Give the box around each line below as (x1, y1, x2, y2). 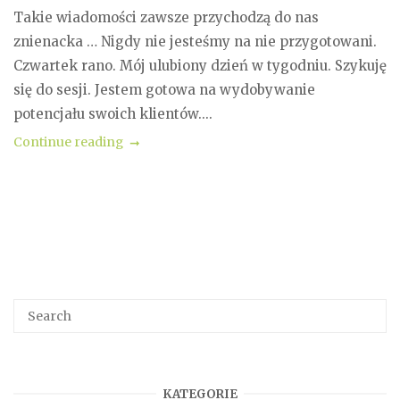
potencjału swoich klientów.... (13, 105, 212, 122)
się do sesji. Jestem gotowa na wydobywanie (13, 81, 315, 98)
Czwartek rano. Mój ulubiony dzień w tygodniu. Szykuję (13, 57, 387, 74)
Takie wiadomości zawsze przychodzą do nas (13, 9, 319, 26)
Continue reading (13, 134, 123, 150)
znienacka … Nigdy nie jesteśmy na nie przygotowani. (13, 33, 377, 50)
